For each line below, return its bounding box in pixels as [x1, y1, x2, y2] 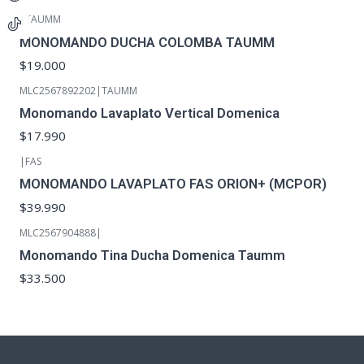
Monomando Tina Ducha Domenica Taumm [19, 246, 285, 263]
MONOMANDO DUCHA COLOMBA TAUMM [19, 33, 275, 50]
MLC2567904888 [19, 225, 96, 240]
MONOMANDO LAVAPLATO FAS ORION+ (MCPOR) [19, 175, 327, 193]
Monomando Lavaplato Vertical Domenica [19, 105, 279, 122]
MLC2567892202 [19, 83, 96, 97]
